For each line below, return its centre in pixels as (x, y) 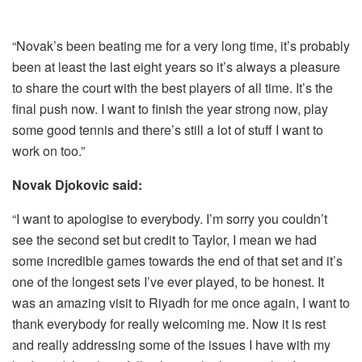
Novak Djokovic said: (77, 184)
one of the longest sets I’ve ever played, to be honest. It (168, 281)
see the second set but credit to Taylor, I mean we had (164, 239)
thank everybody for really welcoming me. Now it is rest (169, 323)
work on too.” (48, 150)
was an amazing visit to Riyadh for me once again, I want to (181, 302)
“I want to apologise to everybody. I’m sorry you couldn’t (170, 218)
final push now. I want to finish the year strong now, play (170, 108)
